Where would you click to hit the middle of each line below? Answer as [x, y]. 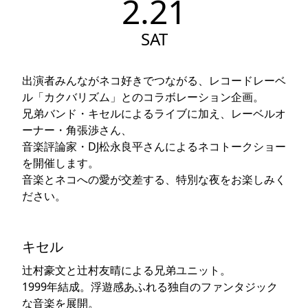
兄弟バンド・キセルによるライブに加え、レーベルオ [154, 113]
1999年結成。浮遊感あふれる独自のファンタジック [150, 287]
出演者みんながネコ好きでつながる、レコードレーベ [154, 80]
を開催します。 [60, 163]
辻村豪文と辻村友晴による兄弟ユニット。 [126, 270]
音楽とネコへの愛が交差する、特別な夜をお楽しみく [154, 179]
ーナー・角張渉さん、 [77, 130]
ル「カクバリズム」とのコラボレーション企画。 [143, 97]
